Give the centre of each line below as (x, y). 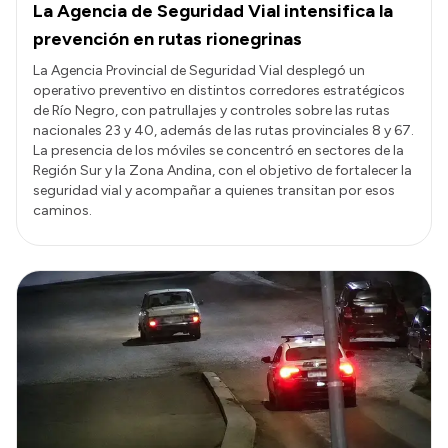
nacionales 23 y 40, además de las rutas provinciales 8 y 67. (223, 130)
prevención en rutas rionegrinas (167, 38)
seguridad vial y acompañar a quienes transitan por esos (214, 190)
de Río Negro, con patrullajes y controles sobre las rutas (211, 110)
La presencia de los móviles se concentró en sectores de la (218, 150)
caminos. (62, 210)
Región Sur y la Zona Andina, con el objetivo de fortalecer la (222, 170)
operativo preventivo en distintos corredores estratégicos (219, 90)
